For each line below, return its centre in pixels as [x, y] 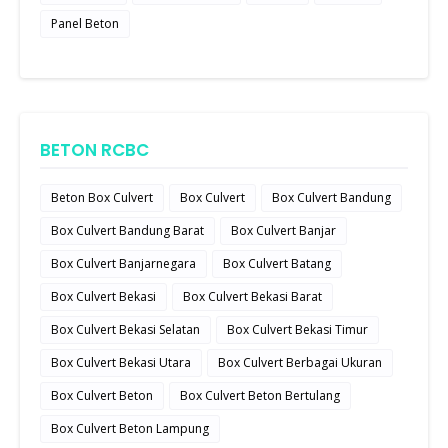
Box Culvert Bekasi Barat [252, 297]
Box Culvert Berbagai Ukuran [300, 363]
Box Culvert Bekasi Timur [297, 330]
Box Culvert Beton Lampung [130, 429]
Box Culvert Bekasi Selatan [125, 330]
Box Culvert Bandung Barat [127, 231]
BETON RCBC [94, 150]
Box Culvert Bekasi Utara [121, 363]
